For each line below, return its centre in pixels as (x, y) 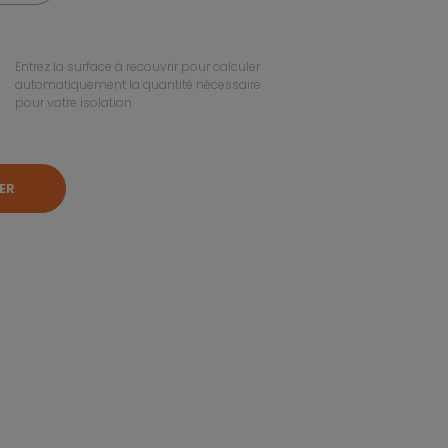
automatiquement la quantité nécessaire (138, 85)
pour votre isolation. (74, 103)
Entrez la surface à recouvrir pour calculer (137, 67)
